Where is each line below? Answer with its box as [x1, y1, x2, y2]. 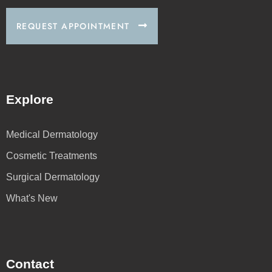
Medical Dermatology [6, 129, 98, 140]
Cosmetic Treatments [6, 150, 97, 161]
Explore [6, 92, 53, 106]
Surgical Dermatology [6, 171, 100, 182]
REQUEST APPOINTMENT [16, 19, 130, 32]
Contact [6, 256, 54, 271]
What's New [6, 192, 58, 203]
